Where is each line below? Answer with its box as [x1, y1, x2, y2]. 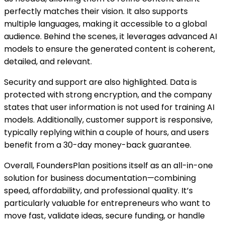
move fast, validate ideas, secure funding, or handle [4, 209, 205, 221]
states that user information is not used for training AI [4, 101, 214, 113]
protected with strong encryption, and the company [4, 88, 212, 100]
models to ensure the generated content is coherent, [4, 43, 215, 55]
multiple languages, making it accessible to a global [4, 18, 207, 30]
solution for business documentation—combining [4, 172, 196, 184]
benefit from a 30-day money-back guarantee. [4, 139, 191, 151]
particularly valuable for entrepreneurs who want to [4, 197, 210, 209]
